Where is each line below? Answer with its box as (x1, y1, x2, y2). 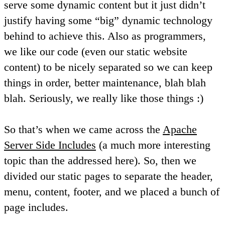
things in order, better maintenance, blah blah (4, 76, 206, 89)
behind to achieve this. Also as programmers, (4, 29, 206, 42)
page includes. (4, 200, 68, 213)
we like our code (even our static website (4, 45, 187, 58)
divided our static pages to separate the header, (4, 169, 213, 182)
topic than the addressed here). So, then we (4, 154, 196, 167)
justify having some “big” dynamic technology (4, 14, 212, 27)
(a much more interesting (96, 138, 210, 151)
